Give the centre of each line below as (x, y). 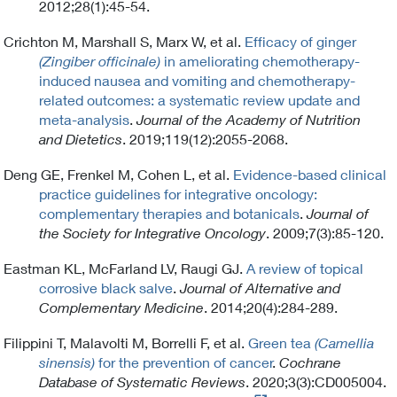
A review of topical (305, 268)
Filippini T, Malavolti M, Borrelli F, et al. (124, 342)
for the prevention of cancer (184, 362)
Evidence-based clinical (310, 174)
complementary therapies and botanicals (169, 213)
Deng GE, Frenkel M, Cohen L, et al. (117, 174)
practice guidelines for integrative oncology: (178, 193)
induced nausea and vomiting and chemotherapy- (197, 80)
